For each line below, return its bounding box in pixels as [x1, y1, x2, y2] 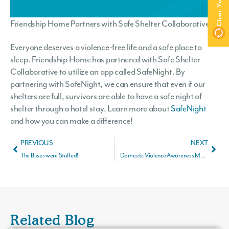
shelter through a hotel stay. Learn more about [10, 102, 171, 114]
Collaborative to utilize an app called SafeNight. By [10, 65, 185, 77]
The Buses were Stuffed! [20, 151, 79, 159]
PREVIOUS [20, 138, 53, 147]
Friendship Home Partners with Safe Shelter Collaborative [10, 17, 210, 29]
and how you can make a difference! [10, 114, 133, 126]
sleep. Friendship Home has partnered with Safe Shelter [10, 53, 200, 65]
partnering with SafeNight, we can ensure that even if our [10, 78, 205, 89]
